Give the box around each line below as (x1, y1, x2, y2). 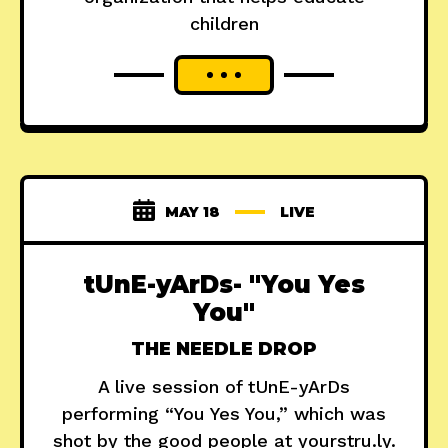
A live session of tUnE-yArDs (98, 376, 350, 398)
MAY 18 (165, 203, 220, 222)
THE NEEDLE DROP (131, 338, 317, 361)
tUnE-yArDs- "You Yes (83, 270, 365, 300)
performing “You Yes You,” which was (62, 403, 386, 425)
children (189, 13, 259, 35)
